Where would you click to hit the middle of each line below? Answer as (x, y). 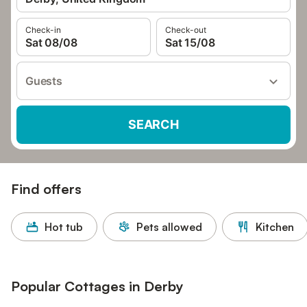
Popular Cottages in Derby (97, 286)
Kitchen (275, 227)
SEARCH (153, 124)
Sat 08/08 (51, 42)
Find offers (46, 189)
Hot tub (64, 227)
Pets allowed (169, 227)
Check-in (43, 30)
